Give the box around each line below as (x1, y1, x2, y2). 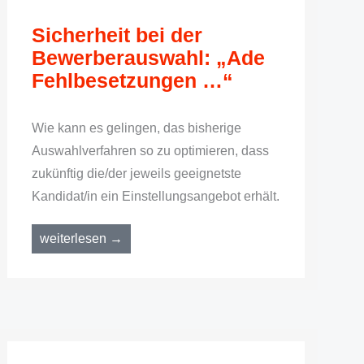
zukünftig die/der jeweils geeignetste (31, 167, 241, 180)
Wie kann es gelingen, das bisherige (31, 121, 241, 135)
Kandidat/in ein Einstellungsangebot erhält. (31, 189, 279, 203)
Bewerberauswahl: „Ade (31, 46, 265, 69)
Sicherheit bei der (31, 24, 202, 46)
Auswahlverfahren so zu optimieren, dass (31, 144, 269, 158)
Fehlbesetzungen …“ (31, 69, 233, 92)
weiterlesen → (39, 232, 123, 245)
